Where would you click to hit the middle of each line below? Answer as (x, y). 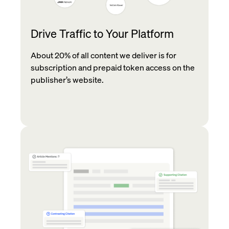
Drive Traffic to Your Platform (102, 33)
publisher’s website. (67, 80)
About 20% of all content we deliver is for (104, 55)
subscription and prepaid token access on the (113, 67)
